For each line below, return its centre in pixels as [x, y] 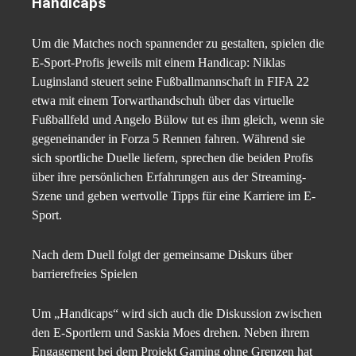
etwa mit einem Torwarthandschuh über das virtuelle [163, 101]
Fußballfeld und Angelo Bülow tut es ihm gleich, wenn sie [178, 120]
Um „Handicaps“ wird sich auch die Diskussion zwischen [177, 313]
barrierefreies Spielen [85, 274]
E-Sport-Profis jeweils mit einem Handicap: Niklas [159, 62]
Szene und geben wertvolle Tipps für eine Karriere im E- [174, 196]
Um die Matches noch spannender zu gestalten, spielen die [178, 43]
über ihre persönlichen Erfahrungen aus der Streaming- [169, 177]
